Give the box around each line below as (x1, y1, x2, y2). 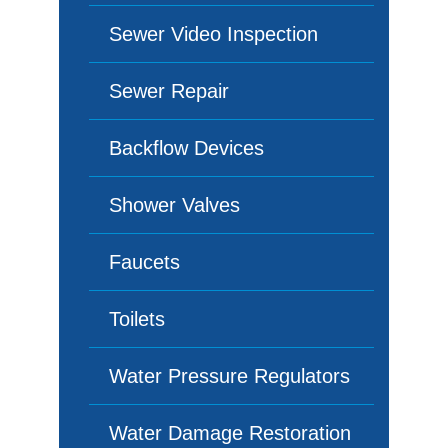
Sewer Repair (109, 80, 229, 102)
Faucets (109, 251, 180, 273)
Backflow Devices (109, 137, 264, 159)
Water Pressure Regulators (109, 365, 350, 387)
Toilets (109, 308, 165, 330)
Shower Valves (109, 194, 240, 216)
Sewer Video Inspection (109, 23, 318, 45)
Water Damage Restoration (109, 422, 351, 444)
